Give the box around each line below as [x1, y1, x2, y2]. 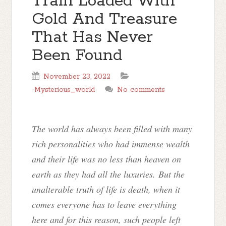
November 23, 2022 [43, 72, 111, 81]
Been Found [32, 45, 123, 66]
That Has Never [32, 27, 153, 48]
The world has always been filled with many [32, 123, 193, 135]
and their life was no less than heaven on [32, 153, 182, 165]
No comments [117, 85, 165, 94]
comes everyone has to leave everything [32, 198, 177, 210]
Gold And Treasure [32, 9, 178, 30]
